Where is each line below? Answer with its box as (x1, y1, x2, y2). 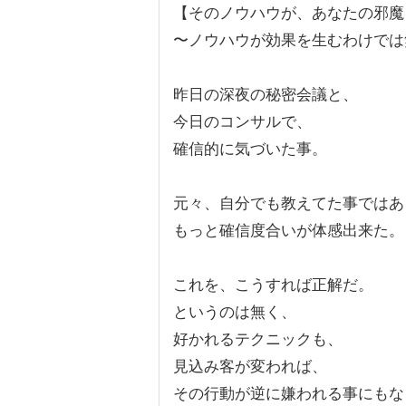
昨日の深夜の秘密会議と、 (173, 86, 358, 103)
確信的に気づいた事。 (173, 140, 327, 158)
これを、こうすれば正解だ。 (173, 276, 373, 294)
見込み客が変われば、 (173, 358, 327, 375)
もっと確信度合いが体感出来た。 (173, 222, 404, 239)
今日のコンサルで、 (173, 113, 312, 130)
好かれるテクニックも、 (173, 331, 343, 348)
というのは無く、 (173, 304, 296, 321)
